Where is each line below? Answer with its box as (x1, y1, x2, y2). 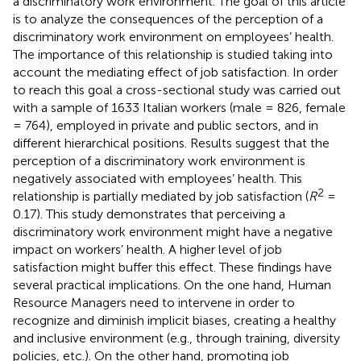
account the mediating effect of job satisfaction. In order (13, 64, 338, 80)
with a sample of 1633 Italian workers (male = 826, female (13, 99, 346, 115)
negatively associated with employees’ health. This (13, 170, 302, 186)
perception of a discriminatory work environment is (13, 152, 305, 168)
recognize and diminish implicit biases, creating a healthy (13, 312, 336, 328)
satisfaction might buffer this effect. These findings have (13, 259, 332, 275)
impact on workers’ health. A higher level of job (13, 241, 282, 257)
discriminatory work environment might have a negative (13, 223, 333, 239)
